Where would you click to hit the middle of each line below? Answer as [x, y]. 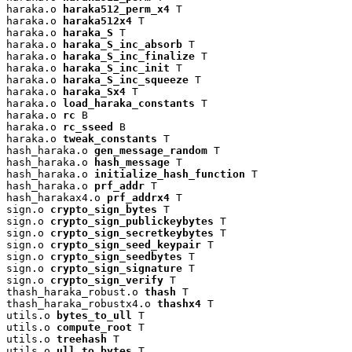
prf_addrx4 [138, 197]
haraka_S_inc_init [116, 68]
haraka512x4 [97, 20]
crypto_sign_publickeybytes [132, 221]
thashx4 [179, 303]
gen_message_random [151, 150]
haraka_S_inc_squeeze [126, 79]
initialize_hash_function [170, 174]
